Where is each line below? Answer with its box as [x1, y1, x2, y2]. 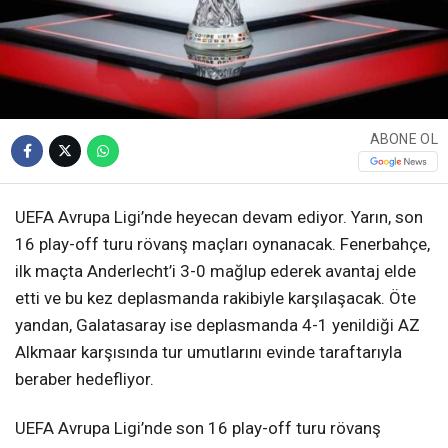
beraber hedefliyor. [15, 368, 154, 389]
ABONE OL [369, 131, 438, 148]
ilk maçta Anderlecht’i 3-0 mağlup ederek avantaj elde [15, 260, 416, 281]
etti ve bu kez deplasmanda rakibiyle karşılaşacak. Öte [15, 287, 416, 308]
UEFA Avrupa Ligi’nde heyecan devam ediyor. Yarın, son [15, 206, 423, 227]
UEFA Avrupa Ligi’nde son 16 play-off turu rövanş [15, 417, 381, 438]
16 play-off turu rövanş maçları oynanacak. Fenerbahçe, [15, 233, 430, 254]
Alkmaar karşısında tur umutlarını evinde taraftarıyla [15, 341, 402, 362]
